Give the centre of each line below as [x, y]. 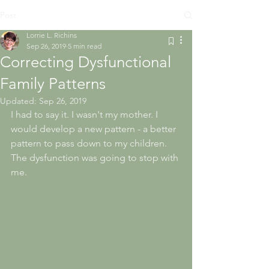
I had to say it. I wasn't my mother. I [86, 114]
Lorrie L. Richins [52, 35]
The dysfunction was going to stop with [96, 158]
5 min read [85, 46]
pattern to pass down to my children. [90, 143]
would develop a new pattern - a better [95, 129]
